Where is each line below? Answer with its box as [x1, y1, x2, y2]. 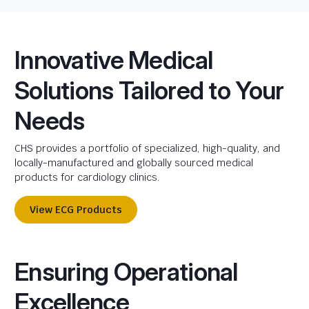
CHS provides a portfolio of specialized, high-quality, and [14, 142, 280, 154]
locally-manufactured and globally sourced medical [14, 157, 253, 169]
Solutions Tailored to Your [14, 75, 284, 106]
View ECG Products [30, 203, 122, 216]
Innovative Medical [14, 45, 213, 75]
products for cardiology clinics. [14, 171, 160, 183]
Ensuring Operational [14, 257, 238, 287]
